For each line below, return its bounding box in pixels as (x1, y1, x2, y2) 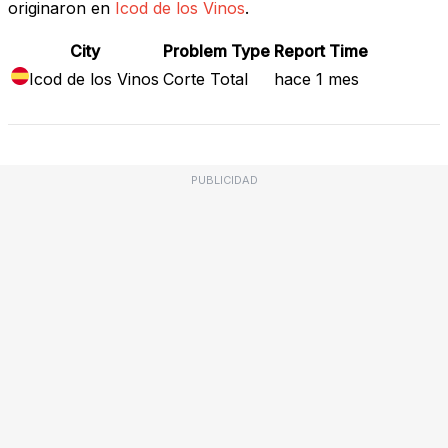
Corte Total (163, 68, 248, 89)
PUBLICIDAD (190, 172, 258, 187)
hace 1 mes (274, 68, 359, 89)
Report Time (274, 40, 368, 61)
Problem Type (163, 40, 270, 61)
